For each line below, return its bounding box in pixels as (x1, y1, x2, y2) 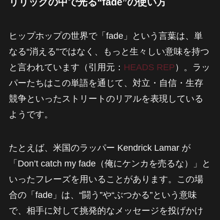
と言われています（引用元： (8, 62, 124, 73)
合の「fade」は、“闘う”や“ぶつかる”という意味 (8, 190, 197, 200)
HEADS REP (123, 62, 175, 73)
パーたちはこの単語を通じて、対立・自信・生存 (8, 78, 203, 88)
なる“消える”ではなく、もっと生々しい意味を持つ (8, 47, 209, 57)
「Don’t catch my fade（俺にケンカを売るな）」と (8, 159, 211, 169)
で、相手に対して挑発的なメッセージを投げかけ (8, 206, 203, 216)
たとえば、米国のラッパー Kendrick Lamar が (8, 143, 191, 153)
